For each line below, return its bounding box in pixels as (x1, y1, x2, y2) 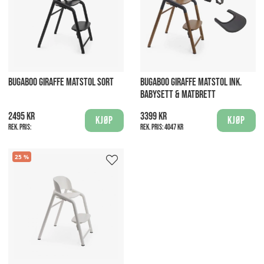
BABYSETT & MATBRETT (140, 88, 216, 101)
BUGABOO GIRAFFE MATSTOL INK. (140, 76, 242, 89)
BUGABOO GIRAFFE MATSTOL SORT (8, 76, 114, 89)
